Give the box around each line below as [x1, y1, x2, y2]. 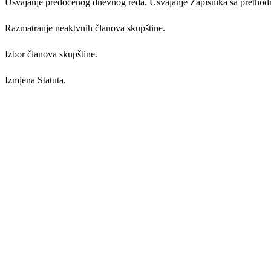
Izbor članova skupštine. [5, 48, 97, 59]
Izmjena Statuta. [5, 74, 66, 85]
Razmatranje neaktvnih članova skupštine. [5, 22, 165, 33]
